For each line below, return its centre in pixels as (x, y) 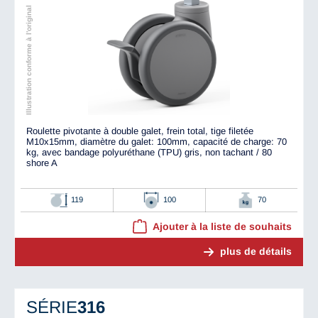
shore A (42, 163)
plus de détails (256, 251)
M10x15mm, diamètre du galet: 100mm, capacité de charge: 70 (157, 141)
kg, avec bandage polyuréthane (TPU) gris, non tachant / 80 (149, 152)
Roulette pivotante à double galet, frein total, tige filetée (140, 131)
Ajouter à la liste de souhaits (222, 226)
